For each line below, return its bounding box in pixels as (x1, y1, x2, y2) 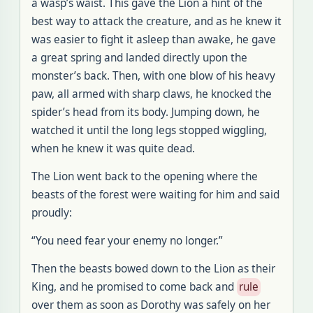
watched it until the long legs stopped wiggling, (31, 123, 267, 138)
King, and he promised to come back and (31, 279, 237, 294)
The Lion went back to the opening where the (31, 169, 258, 184)
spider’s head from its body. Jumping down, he (31, 105, 260, 119)
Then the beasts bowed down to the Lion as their (31, 261, 275, 276)
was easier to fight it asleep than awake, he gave (31, 32, 276, 47)
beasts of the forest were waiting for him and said (31, 187, 279, 202)
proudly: (31, 205, 72, 220)
